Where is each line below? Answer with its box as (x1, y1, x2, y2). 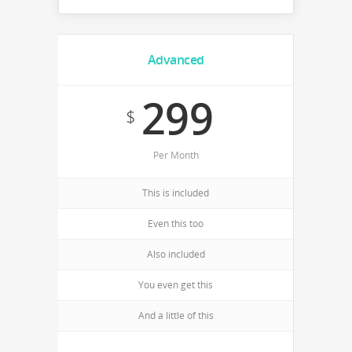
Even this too (148, 217, 203, 230)
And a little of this (137, 309, 214, 322)
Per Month (152, 148, 199, 162)
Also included (146, 247, 205, 261)
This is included (142, 186, 209, 200)
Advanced (147, 51, 204, 68)
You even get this (138, 278, 213, 291)
